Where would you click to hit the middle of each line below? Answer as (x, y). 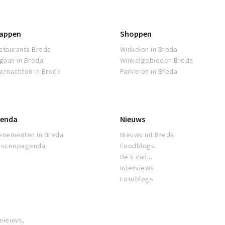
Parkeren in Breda (149, 72)
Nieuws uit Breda (147, 135)
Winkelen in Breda (149, 49)
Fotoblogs (137, 179)
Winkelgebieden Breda (157, 61)
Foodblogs (138, 146)
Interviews (137, 168)
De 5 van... (136, 157)
